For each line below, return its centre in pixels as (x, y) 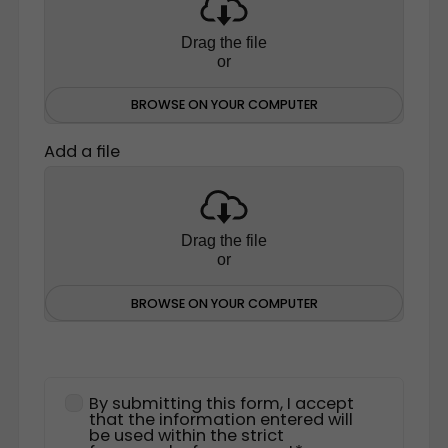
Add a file (82, 152)
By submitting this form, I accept (222, 403)
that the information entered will (221, 419)
